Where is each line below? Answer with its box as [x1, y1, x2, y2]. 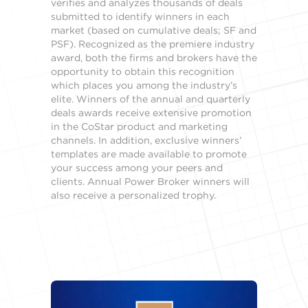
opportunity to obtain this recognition [51, 65, 234, 78]
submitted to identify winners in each [51, 10, 230, 23]
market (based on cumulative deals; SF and [51, 23, 256, 36]
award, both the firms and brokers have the [51, 51, 257, 64]
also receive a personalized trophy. [51, 188, 216, 201]
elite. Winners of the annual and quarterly [51, 92, 250, 105]
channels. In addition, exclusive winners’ [51, 133, 241, 146]
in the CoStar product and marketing [51, 120, 228, 133]
